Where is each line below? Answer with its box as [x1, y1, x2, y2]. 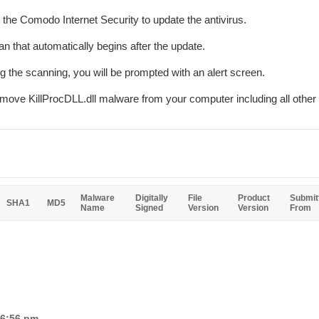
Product [238, 193, 270, 203]
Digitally [135, 193, 168, 203]
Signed [135, 203, 163, 213]
